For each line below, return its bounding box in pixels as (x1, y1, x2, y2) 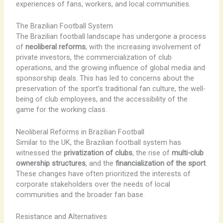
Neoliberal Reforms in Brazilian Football (15, 127, 144, 136)
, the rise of (132, 148, 172, 157)
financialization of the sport (115, 158, 206, 168)
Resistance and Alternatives (15, 212, 107, 221)
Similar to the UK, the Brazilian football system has (15, 137, 181, 147)
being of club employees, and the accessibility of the (15, 95, 188, 104)
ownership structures (15, 158, 86, 168)
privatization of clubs (63, 148, 132, 157)
